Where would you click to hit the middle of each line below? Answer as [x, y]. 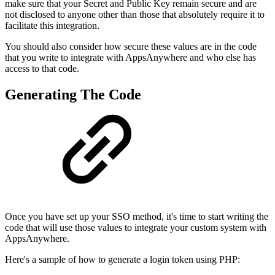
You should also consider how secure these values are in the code [131, 47]
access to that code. [42, 69]
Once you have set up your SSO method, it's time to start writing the [137, 216]
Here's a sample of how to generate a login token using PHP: [122, 259]
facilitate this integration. [52, 26]
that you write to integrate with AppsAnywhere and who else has [130, 58]
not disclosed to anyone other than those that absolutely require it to [135, 15]
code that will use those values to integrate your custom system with [136, 227]
